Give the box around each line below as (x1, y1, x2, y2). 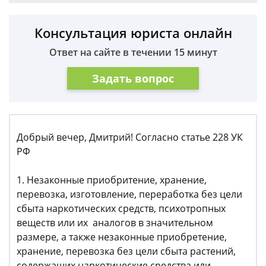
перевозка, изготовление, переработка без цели (17, 188, 242, 201)
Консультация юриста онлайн (34, 24, 232, 42)
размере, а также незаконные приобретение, (17, 230, 227, 243)
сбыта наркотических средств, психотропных (17, 202, 226, 215)
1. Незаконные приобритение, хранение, (17, 173, 207, 186)
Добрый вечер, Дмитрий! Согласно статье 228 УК (17, 131, 243, 144)
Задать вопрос (92, 71, 174, 85)
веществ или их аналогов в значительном (17, 216, 213, 229)
